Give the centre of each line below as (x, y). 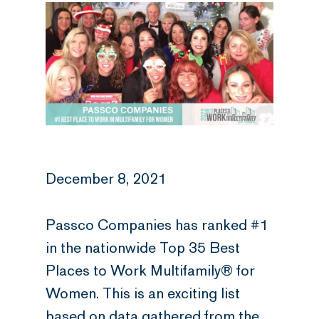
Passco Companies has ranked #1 (157, 225)
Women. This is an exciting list (143, 293)
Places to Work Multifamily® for (150, 271)
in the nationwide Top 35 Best (143, 248)
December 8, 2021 (106, 179)
